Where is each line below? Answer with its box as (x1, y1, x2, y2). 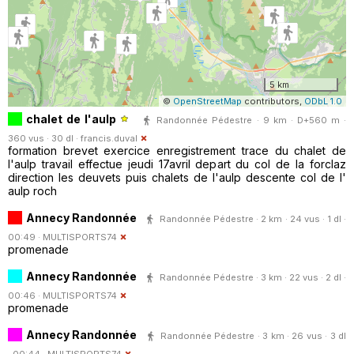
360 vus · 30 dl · (8, 133, 81, 145)
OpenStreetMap (173, 95, 242, 107)
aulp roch (8, 184, 57, 198)
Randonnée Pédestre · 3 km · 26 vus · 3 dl (160, 330, 347, 341)
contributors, (242, 95, 304, 107)
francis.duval (81, 133, 137, 145)
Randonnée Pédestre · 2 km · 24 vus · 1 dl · (160, 213, 347, 224)
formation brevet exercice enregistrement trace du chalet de (8, 144, 346, 158)
